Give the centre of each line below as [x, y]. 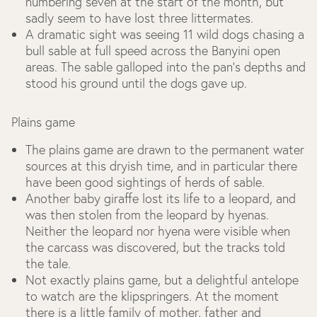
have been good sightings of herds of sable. [145, 182]
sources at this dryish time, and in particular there [161, 166]
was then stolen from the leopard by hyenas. [147, 215]
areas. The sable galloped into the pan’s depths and [166, 67]
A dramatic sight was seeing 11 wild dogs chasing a [165, 34]
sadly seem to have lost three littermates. [139, 18]
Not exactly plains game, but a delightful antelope [162, 280]
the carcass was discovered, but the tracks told [155, 247]
